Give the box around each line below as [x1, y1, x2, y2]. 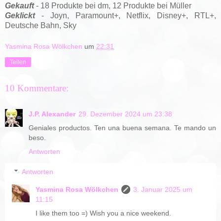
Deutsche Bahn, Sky [5, 21, 76, 30]
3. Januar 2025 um [133, 185, 193, 194]
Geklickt [5, 11, 35, 20]
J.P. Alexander [29, 110, 75, 118]
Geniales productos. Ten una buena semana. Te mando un [29, 123, 216, 132]
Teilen [10, 59, 26, 66]
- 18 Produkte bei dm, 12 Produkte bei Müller [34, 1, 191, 10]
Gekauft [5, 1, 34, 10]
